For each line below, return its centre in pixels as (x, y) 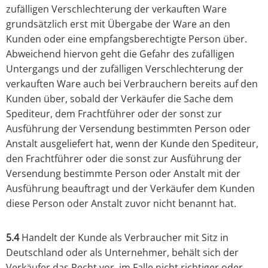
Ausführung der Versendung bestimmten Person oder (128, 129)
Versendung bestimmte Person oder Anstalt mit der (123, 174)
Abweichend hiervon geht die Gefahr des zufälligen (120, 54)
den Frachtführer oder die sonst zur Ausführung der (124, 159)
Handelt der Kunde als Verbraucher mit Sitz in (124, 238)
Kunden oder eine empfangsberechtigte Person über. (127, 39)
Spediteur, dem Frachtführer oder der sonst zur (114, 114)
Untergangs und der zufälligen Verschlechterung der (125, 69)
